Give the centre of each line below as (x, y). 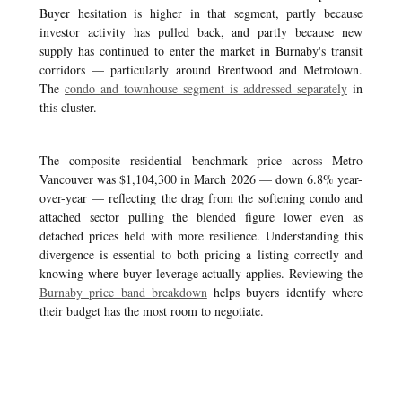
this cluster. (68, 107)
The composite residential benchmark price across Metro (201, 160)
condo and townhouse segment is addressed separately (206, 88)
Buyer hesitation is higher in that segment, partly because (201, 13)
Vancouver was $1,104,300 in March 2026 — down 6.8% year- (201, 179)
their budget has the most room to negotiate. (152, 311)
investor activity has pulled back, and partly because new (201, 32)
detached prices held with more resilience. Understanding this (201, 236)
